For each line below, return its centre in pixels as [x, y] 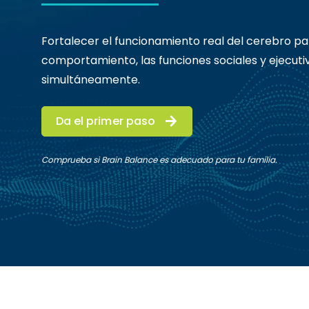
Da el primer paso [106, 121]
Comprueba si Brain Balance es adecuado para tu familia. [159, 159]
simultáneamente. [91, 79]
